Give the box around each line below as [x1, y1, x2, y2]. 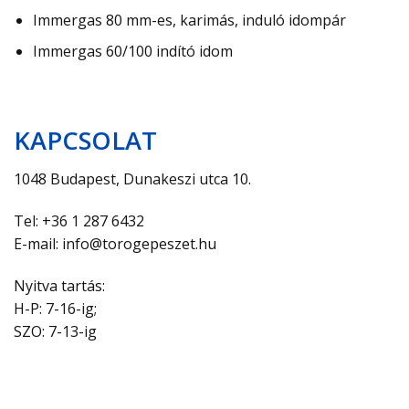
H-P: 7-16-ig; [14, 298, 97, 319]
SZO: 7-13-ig [14, 320, 97, 341]
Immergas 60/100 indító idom [32, 41, 233, 62]
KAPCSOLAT [14, 122, 157, 157]
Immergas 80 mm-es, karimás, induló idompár [32, 9, 346, 30]
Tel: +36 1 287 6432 [14, 211, 144, 232]
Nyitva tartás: [14, 275, 105, 296]
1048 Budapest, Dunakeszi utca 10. [14, 169, 251, 190]
